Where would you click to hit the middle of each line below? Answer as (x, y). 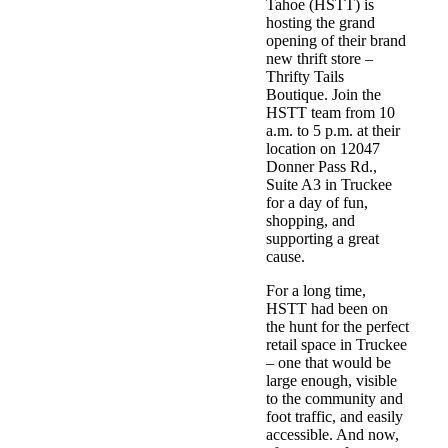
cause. (285, 257)
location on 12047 (322, 149)
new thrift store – (319, 59)
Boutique (294, 95)
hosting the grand (320, 23)
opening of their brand (335, 41)
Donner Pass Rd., (321, 167)
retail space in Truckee (336, 345)
